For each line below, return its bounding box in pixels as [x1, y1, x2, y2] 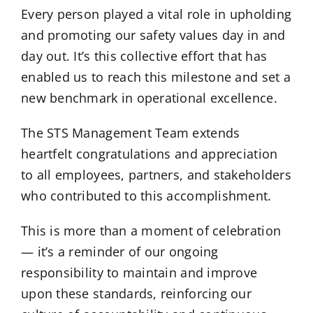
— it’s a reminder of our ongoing [21, 243, 219, 261]
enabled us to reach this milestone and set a [21, 68, 291, 86]
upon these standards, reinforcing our [21, 285, 252, 303]
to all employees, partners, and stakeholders [21, 166, 291, 184]
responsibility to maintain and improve [21, 264, 258, 282]
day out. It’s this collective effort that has [21, 48, 268, 65]
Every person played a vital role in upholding [21, 6, 292, 23]
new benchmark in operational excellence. [21, 89, 277, 107]
